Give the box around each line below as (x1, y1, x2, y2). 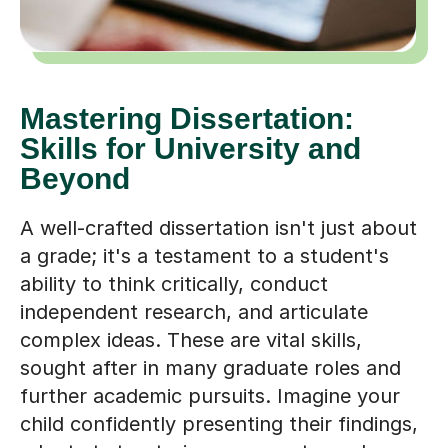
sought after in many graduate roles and (20, 356, 401, 381)
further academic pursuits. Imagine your (20, 384, 400, 409)
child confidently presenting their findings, (20, 412, 418, 437)
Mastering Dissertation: (20, 102, 354, 136)
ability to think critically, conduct (20, 272, 328, 297)
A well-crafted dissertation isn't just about (20, 216, 417, 241)
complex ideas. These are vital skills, (20, 328, 362, 353)
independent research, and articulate (20, 300, 368, 325)
